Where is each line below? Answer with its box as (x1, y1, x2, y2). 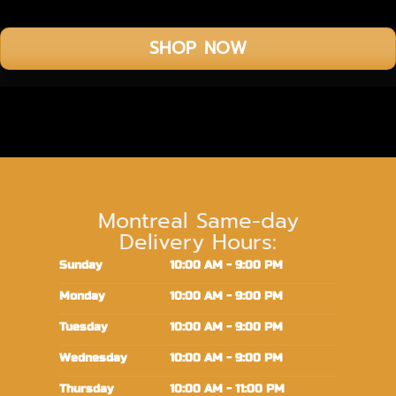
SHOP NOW (148, 34, 247, 61)
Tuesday (59, 319, 108, 334)
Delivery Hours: (119, 225, 277, 258)
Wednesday (59, 350, 127, 365)
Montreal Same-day (97, 204, 299, 237)
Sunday (59, 257, 103, 272)
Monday (59, 288, 105, 303)
